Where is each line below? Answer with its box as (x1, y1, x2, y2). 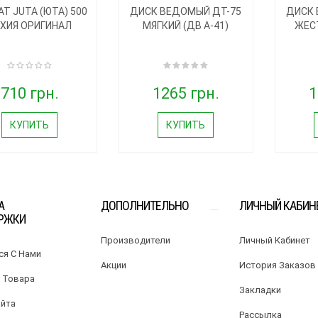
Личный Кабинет (238, 234, 310, 246)
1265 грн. (152, 84, 219, 102)
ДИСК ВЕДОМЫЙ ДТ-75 (130, 5, 241, 17)
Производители (100, 234, 170, 246)
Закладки (238, 284, 281, 295)
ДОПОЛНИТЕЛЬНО (100, 197, 189, 213)
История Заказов (238, 259, 316, 270)
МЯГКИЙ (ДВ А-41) (143, 19, 229, 31)
